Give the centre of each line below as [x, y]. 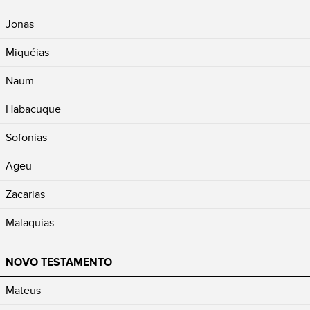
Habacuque [33, 109]
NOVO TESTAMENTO [59, 262]
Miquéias [27, 52]
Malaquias [30, 222]
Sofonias [26, 137]
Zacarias [25, 194]
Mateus [23, 290]
